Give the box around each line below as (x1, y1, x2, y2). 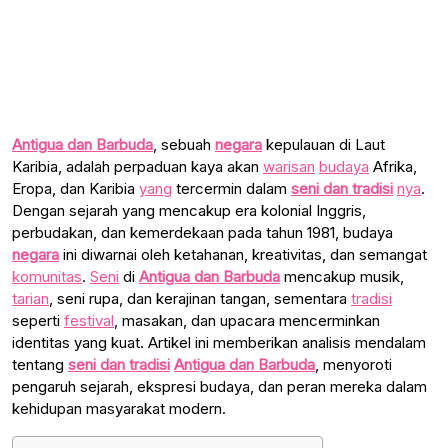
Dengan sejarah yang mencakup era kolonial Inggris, (12, 200, 366, 220)
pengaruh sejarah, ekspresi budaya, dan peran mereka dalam (12, 376, 427, 396)
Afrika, (369, 156, 417, 176)
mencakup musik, (280, 266, 404, 286)
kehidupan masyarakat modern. (12, 398, 226, 418)
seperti (12, 310, 64, 330)
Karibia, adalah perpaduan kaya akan (12, 156, 263, 176)
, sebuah (153, 134, 215, 154)
